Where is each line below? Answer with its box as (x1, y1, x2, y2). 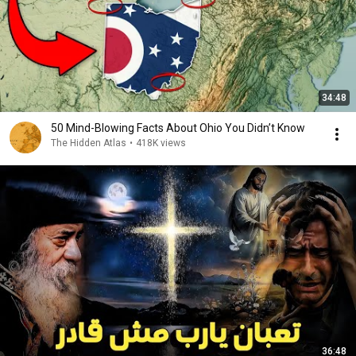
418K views (136, 137, 186, 149)
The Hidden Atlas (51, 137, 126, 149)
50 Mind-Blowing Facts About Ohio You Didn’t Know (51, 122, 305, 134)
